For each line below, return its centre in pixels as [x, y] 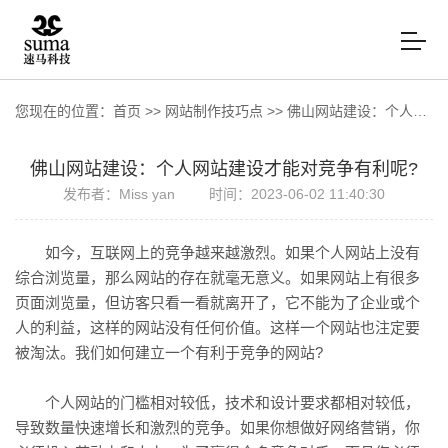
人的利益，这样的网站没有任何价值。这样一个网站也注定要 [217, 327]
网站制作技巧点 [216, 111]
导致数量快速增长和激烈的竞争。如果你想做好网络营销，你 [217, 427]
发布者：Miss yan [119, 194]
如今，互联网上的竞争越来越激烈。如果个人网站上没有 [232, 252]
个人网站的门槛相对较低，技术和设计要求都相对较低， [217, 402]
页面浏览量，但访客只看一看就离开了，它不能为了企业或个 [217, 302]
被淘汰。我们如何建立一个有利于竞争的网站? [169, 352]
